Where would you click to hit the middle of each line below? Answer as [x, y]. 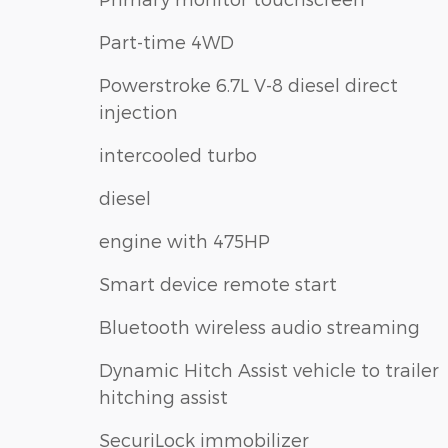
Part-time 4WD [166, 41]
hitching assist [163, 396]
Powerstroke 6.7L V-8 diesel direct [248, 84]
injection [138, 111]
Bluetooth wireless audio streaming [259, 326]
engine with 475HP [184, 240]
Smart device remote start [218, 283]
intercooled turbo [178, 154]
